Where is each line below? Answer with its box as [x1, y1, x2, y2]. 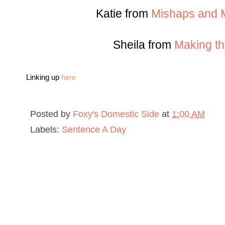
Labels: [30, 124, 62, 135]
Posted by [30, 108, 73, 120]
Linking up [26, 73, 61, 82]
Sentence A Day [62, 124, 126, 135]
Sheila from [113, 39, 174, 52]
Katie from [96, 8, 151, 21]
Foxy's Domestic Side [73, 108, 159, 120]
